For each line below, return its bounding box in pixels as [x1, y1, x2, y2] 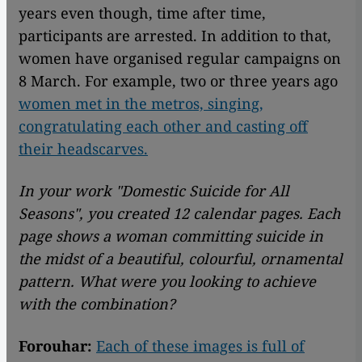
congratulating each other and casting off [19, 116, 308, 137]
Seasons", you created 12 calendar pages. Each [19, 204, 340, 224]
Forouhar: [19, 336, 92, 356]
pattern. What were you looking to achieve [19, 271, 316, 292]
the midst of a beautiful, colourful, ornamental [19, 249, 343, 269]
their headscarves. [19, 139, 148, 159]
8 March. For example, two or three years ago [19, 71, 338, 91]
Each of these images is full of [96, 336, 305, 356]
